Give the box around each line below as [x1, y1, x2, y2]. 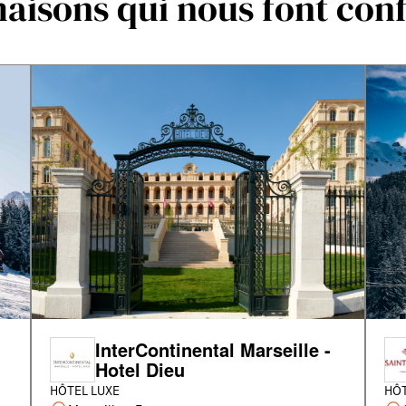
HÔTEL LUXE [49, 385, 120, 398]
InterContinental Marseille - [94, 336, 331, 362]
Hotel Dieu [94, 356, 185, 382]
